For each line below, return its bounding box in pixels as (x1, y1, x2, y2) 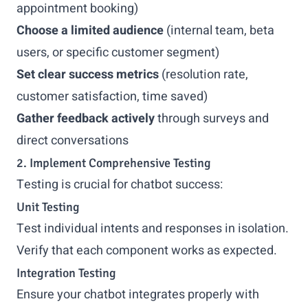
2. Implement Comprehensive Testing (16, 155, 211, 170)
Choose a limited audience (16, 21, 164, 40)
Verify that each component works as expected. (16, 241, 277, 260)
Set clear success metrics (16, 65, 159, 84)
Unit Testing (16, 199, 80, 214)
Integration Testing (16, 265, 116, 280)
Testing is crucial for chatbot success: (16, 175, 223, 194)
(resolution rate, (159, 65, 248, 84)
